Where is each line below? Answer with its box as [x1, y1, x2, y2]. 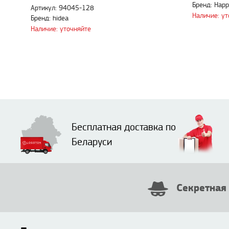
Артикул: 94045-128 [31, 5, 94, 12]
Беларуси [72, 137, 112, 148]
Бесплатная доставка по [72, 122, 176, 133]
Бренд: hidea [31, 15, 68, 22]
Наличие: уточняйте [31, 25, 91, 33]
